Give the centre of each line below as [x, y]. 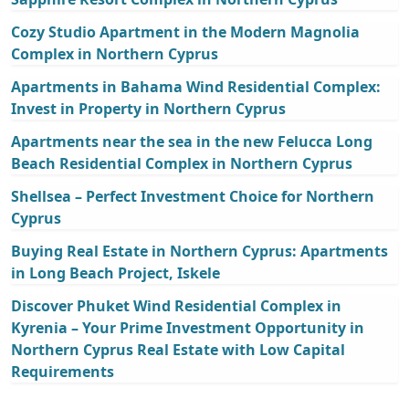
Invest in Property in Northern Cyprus [148, 109]
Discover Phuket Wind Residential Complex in [176, 306]
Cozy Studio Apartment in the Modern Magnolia [185, 32]
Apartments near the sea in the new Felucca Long [192, 142]
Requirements [63, 372]
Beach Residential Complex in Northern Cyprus [182, 164]
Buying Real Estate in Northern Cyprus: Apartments [199, 252]
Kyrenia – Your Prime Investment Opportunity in [188, 328]
